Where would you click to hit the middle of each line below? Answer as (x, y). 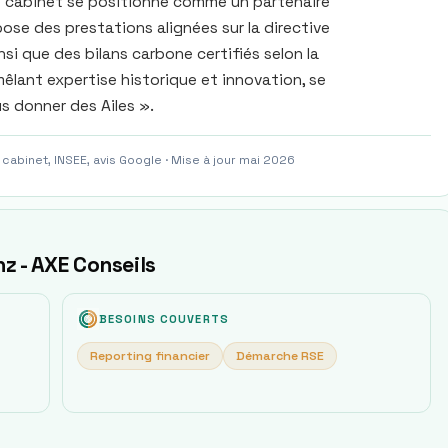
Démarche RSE (280, 356)
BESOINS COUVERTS (164, 319)
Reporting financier (150, 356)
